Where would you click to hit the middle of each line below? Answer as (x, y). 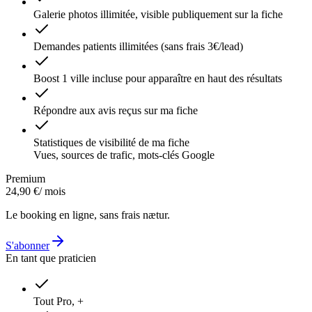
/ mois (52, 191)
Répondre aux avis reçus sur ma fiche (116, 110)
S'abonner (28, 245)
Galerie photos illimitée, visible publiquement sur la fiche (158, 14)
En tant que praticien (51, 258)
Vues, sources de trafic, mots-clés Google (124, 155)
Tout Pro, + (58, 301)
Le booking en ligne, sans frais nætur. (88, 214)
